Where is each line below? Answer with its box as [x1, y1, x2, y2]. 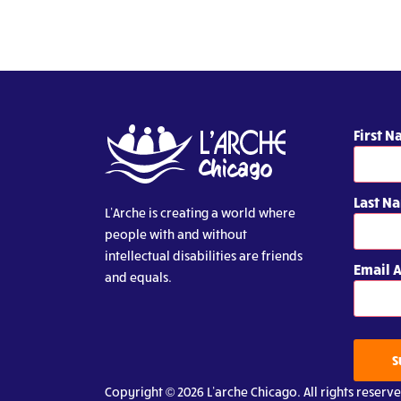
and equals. [105, 269, 172, 285]
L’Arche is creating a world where [105, 205, 295, 220]
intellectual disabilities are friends [105, 248, 303, 263]
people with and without [105, 226, 247, 242]
